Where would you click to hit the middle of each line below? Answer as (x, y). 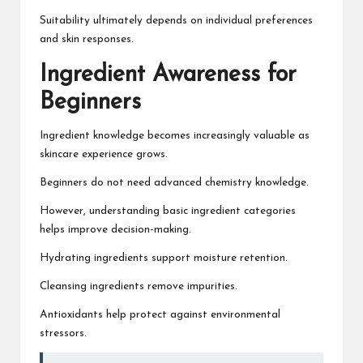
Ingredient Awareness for (168, 75)
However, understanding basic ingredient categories (168, 211)
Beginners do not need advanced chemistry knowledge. (174, 183)
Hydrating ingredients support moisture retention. (164, 258)
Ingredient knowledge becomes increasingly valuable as (175, 136)
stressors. (63, 334)
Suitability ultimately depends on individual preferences (176, 21)
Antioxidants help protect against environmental (160, 315)
